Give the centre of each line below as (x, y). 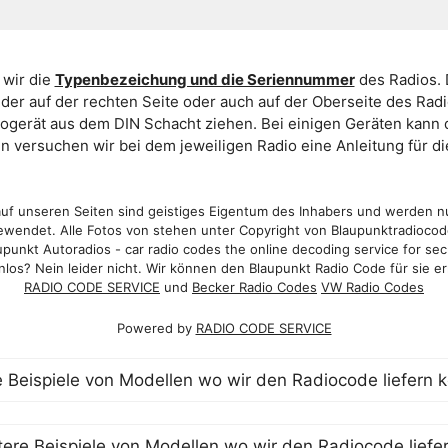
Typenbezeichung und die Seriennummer (204, 80)
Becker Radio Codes (254, 286)
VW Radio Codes (372, 286)
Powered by (156, 328)
